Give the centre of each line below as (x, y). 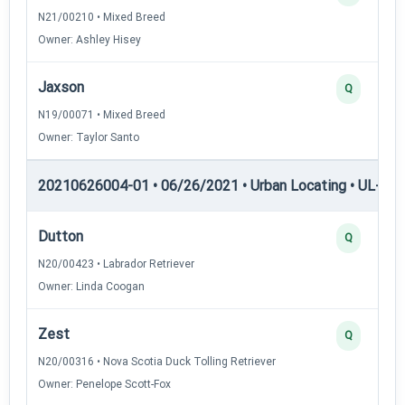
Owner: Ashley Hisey (89, 39)
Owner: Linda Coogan (91, 286)
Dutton (61, 236)
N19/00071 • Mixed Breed (102, 114)
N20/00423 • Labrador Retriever (116, 264)
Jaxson (61, 87)
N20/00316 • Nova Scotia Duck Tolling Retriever (157, 361)
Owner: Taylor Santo (89, 137)
